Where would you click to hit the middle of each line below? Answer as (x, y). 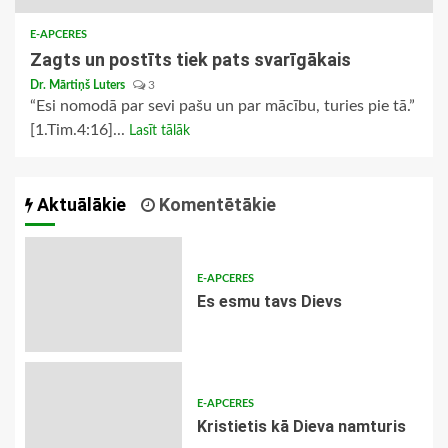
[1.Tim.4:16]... (79, 130)
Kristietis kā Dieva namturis (301, 427)
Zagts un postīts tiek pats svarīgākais (190, 60)
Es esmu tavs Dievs (269, 302)
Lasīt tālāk (159, 131)
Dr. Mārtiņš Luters (79, 85)
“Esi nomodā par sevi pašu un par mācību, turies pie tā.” (222, 106)
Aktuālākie (79, 205)
